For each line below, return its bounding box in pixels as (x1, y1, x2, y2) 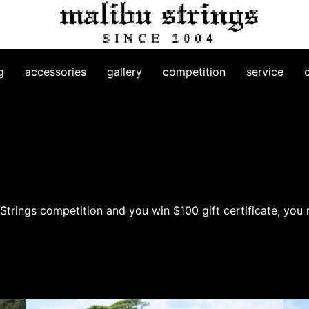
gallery (107, 65, 142, 79)
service (246, 65, 283, 79)
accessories (25, 65, 86, 79)
